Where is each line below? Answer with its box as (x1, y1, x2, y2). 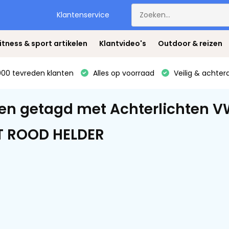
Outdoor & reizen (157, 38, 222, 49)
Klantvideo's (99, 38, 146, 49)
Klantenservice (57, 10, 110, 20)
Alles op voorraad (90, 67, 154, 78)
